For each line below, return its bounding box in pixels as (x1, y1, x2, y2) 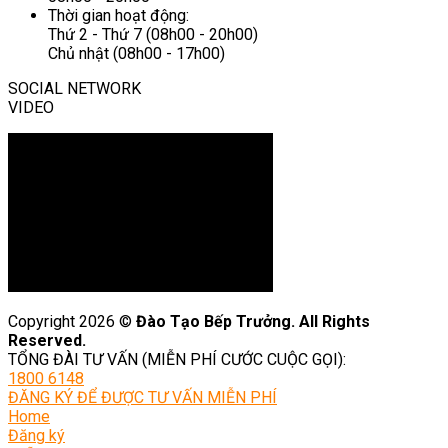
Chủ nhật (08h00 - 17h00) (48, 44, 225, 63)
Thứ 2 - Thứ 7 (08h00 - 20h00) (48, 25, 258, 44)
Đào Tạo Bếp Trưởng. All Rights (136, 312, 370, 331)
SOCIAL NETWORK (8, 79, 141, 98)
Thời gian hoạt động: (48, 6, 189, 25)
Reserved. (8, 331, 86, 350)
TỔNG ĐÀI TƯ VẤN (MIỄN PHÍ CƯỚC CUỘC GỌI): (8, 350, 346, 369)
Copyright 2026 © (8, 312, 136, 331)
